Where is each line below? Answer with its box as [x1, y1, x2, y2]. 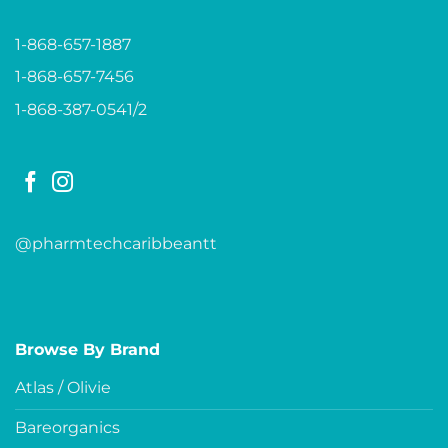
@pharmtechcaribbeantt [15, 234, 217, 254]
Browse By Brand [15, 339, 160, 359]
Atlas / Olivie [15, 377, 111, 397]
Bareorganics [15, 417, 120, 437]
